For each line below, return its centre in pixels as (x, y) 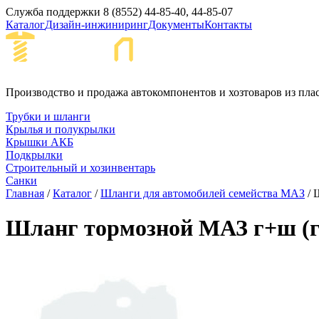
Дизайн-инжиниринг (96, 25)
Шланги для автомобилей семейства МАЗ (203, 193)
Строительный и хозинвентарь (80, 168)
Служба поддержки (53, 12)
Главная (25, 193)
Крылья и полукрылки (61, 129)
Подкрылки (34, 155)
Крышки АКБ (40, 142)
